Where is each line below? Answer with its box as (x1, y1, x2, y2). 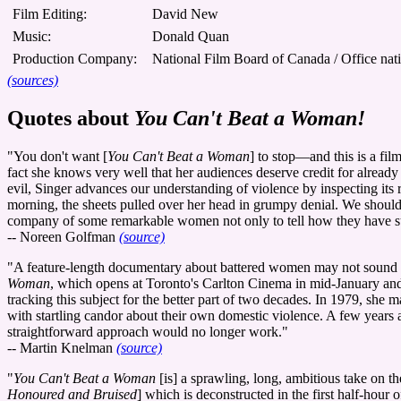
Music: (13, 28, 51, 44)
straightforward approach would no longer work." (7, 323, 288, 339)
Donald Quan (152, 28, 229, 44)
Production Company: (13, 50, 137, 66)
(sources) (7, 72, 58, 88)
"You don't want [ (7, 148, 107, 164)
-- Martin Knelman (7, 339, 116, 355)
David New (152, 5, 218, 21)
